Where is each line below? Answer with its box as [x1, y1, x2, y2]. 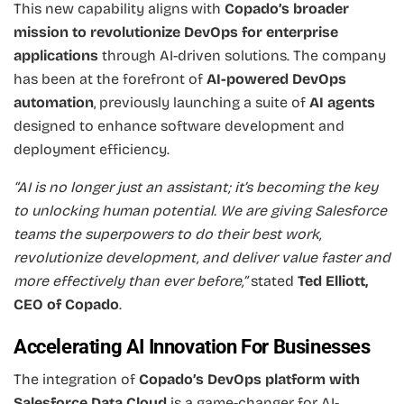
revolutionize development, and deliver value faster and [14, 248, 390, 266]
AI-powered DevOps [207, 69, 346, 87]
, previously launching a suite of [94, 93, 309, 111]
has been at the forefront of [14, 69, 207, 87]
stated [247, 271, 298, 289]
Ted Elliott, [298, 271, 368, 289]
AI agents [309, 93, 375, 111]
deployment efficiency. [14, 140, 170, 158]
